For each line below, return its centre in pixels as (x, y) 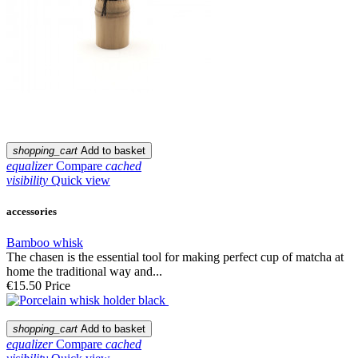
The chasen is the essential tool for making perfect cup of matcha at (175, 257)
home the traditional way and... (84, 272)
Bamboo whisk (45, 243)
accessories (32, 212)
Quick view (81, 180)
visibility (27, 180)
